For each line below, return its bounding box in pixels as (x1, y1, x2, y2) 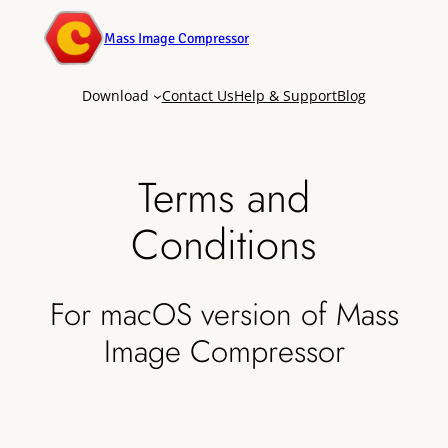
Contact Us (161, 86, 234, 105)
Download (82, 86, 150, 105)
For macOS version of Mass (49, 291, 399, 337)
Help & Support (233, 86, 337, 105)
